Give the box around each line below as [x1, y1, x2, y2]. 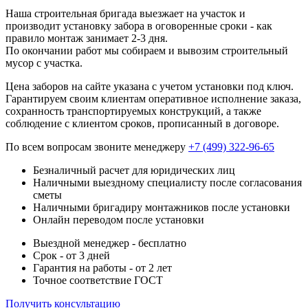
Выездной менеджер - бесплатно [33, 236, 186, 249]
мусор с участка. [5, 56, 82, 69]
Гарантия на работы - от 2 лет [33, 261, 172, 274]
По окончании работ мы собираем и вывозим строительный [5, 44, 288, 56]
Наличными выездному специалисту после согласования [33, 176, 302, 188]
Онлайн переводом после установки [33, 213, 204, 225]
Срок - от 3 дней [33, 249, 110, 261]
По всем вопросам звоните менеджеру [5, 140, 188, 153]
